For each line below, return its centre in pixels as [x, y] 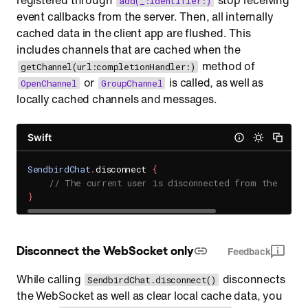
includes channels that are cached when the [129, 49]
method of [227, 66]
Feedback [249, 251]
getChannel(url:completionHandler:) [108, 67]
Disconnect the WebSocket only [105, 249]
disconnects [252, 279]
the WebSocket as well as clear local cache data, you [150, 296]
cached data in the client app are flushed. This [134, 33]
